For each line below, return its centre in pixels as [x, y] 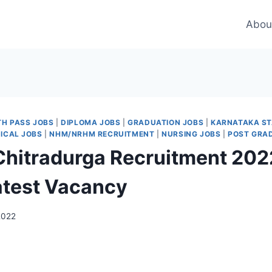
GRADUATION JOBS [166, 122]
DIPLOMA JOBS [91, 122]
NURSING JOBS [191, 134]
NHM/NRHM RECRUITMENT [102, 134]
